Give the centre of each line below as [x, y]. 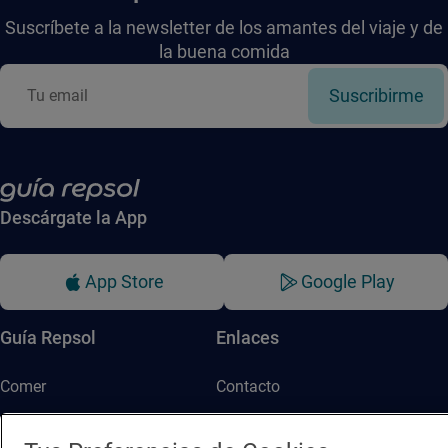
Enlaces [247, 337]
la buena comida [224, 51]
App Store [124, 281]
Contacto [248, 386]
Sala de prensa [268, 423]
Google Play [348, 281]
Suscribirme [376, 95]
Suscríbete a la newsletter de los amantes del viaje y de [224, 27]
